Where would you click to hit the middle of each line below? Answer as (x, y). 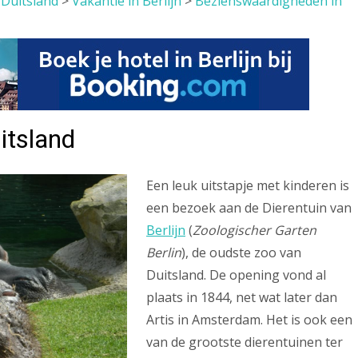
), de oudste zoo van (241, 253)
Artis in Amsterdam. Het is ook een (249, 320)
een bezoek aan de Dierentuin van (249, 208)
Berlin (164, 253)
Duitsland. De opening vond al (236, 275)
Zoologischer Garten (255, 230)
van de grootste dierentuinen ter (245, 342)
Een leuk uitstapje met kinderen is (248, 185)
